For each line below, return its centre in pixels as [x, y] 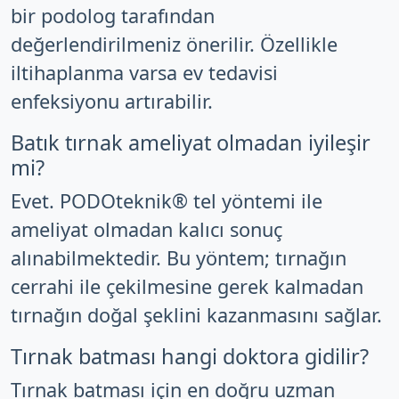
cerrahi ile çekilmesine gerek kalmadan [187, 286]
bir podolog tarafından [113, 16]
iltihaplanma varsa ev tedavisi [144, 73]
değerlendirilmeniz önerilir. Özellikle [174, 44]
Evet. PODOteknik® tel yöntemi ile [167, 201]
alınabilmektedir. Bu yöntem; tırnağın [179, 258]
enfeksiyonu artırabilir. [112, 101]
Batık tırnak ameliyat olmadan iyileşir [191, 142]
